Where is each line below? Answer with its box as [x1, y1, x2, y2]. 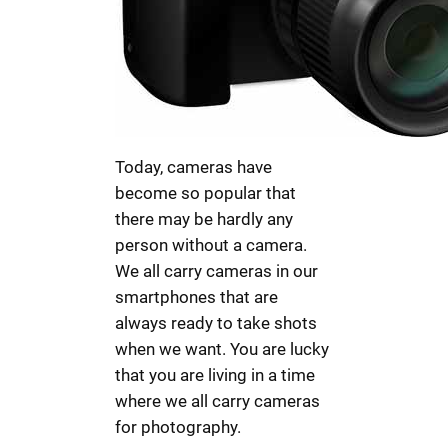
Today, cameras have [115, 156, 273, 177]
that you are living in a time [115, 364, 316, 385]
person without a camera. [115, 234, 308, 255]
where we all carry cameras [115, 390, 321, 411]
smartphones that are [115, 286, 279, 307]
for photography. [115, 416, 242, 437]
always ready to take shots [115, 312, 318, 333]
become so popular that [115, 182, 297, 203]
